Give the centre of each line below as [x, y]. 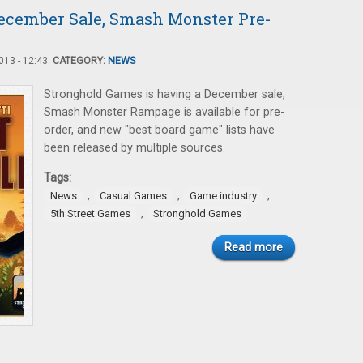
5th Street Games [90, 214]
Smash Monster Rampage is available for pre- [164, 112]
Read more [254, 248]
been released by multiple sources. [135, 148]
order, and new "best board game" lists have [159, 130]
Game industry [223, 196]
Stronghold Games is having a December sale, [164, 94]
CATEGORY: [80, 61]
